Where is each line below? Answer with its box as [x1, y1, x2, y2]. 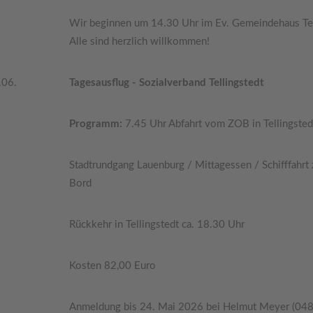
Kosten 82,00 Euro [68, 261, 156, 271]
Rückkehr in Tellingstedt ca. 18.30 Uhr [68, 219, 245, 230]
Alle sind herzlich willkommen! [68, 36, 210, 47]
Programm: [68, 119, 125, 129]
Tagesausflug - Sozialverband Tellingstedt [68, 78, 264, 88]
